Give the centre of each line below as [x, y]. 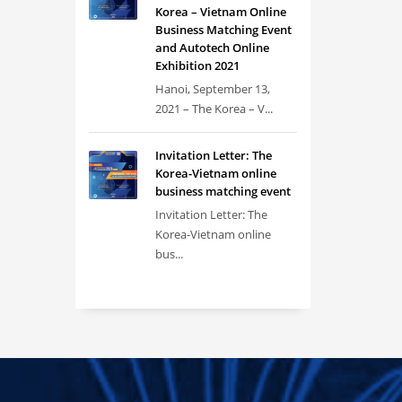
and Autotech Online [212, 48]
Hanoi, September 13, [212, 89]
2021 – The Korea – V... [214, 109]
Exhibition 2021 [197, 66]
